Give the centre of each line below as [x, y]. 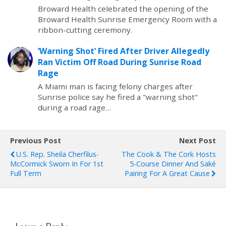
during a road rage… [74, 107]
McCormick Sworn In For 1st [57, 164]
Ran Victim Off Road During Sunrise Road [120, 62]
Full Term [26, 173]
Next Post [197, 140]
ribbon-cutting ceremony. [85, 30]
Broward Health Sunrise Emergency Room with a [127, 19]
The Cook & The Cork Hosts [169, 154]
